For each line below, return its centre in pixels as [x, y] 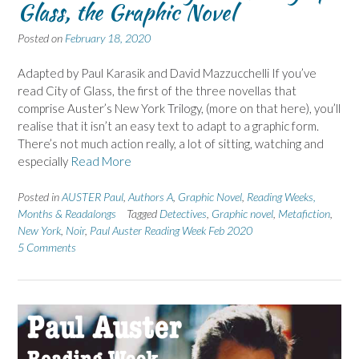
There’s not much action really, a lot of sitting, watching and [171, 144]
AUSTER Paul [93, 196]
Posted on [41, 38]
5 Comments [47, 247]
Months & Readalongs [67, 213]
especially [44, 161]
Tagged [143, 213]
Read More [101, 161]
